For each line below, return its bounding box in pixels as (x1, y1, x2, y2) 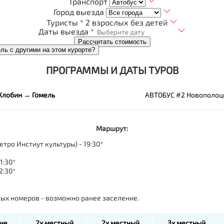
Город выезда (53, 6, 104, 16)
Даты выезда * (38, 26, 94, 36)
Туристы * (46, 17, 83, 27)
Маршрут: (96, 123, 128, 132)
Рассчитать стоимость (77, 37, 146, 45)
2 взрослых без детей (85, 17, 167, 27)
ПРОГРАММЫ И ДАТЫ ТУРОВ (45, 63, 178, 76)
